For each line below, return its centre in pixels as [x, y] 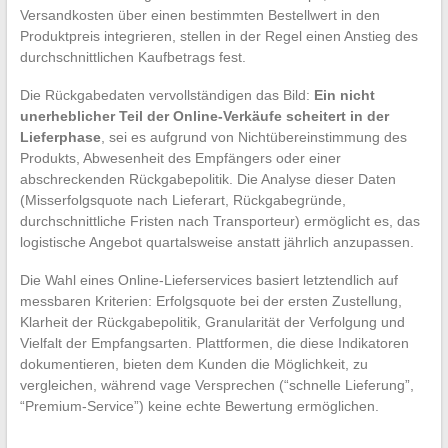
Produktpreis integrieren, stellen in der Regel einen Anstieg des [218, 36]
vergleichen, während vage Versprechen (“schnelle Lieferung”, [216, 385]
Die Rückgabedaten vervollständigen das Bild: [166, 95]
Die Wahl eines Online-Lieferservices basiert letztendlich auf [208, 280]
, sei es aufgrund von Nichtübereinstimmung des [253, 137]
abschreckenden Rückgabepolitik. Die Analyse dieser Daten [207, 179]
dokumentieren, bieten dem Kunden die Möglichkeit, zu [193, 364]
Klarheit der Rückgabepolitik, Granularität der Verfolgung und [212, 322]
